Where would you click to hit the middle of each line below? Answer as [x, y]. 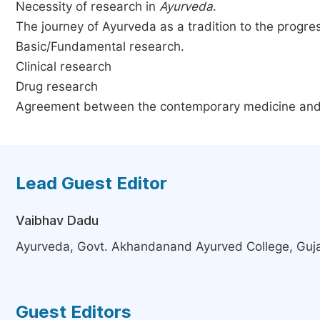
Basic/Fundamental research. [100, 46]
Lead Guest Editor [91, 183]
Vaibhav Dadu [57, 220]
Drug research [57, 86]
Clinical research [64, 66]
